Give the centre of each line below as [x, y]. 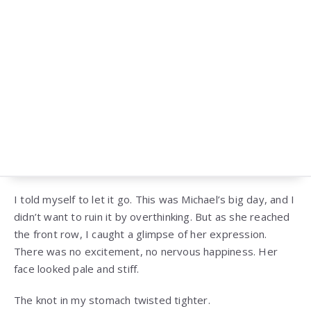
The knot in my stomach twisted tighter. [112, 300]
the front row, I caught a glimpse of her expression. [141, 234]
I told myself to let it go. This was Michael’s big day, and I [154, 199]
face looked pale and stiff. [77, 268]
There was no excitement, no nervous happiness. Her [146, 251]
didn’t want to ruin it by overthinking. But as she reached [152, 216]
